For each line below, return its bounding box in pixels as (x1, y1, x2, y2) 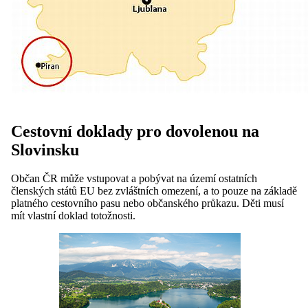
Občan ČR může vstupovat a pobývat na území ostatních (11, 173, 257, 185)
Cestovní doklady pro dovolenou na (11, 122, 259, 140)
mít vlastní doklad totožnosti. (11, 210, 135, 222)
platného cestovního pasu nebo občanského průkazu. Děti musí (11, 197, 284, 210)
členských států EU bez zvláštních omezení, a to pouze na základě (11, 185, 297, 197)
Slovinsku (11, 140, 79, 159)
